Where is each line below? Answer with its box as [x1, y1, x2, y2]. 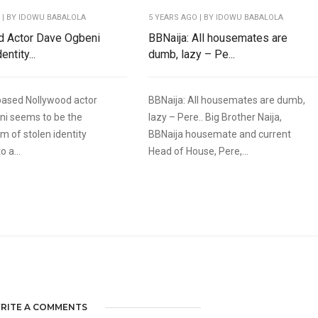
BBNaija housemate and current [148, 128, 291, 141]
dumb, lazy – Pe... [148, 48, 235, 62]
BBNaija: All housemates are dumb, [148, 94, 305, 106]
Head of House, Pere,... [148, 146, 248, 158]
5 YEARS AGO [148, 13, 197, 23]
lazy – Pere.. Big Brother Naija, [148, 111, 282, 124]
